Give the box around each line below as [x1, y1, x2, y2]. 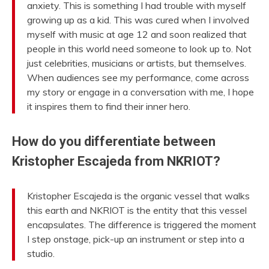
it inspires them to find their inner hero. [27, 100, 190, 112]
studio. [27, 247, 55, 259]
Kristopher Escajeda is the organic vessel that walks [27, 190, 250, 202]
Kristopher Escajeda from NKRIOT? [12, 153, 220, 169]
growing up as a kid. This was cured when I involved [27, 13, 249, 26]
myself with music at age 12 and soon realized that [27, 28, 247, 40]
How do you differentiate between [12, 133, 216, 149]
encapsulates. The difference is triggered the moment [27, 219, 256, 231]
